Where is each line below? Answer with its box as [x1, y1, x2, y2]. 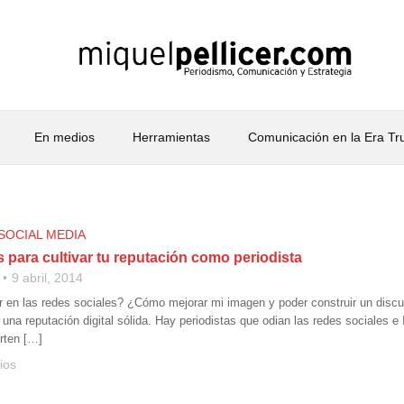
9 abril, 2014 [12, 271, 83, 285]
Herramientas [132, 130, 210, 144]
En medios [33, 130, 95, 144]
